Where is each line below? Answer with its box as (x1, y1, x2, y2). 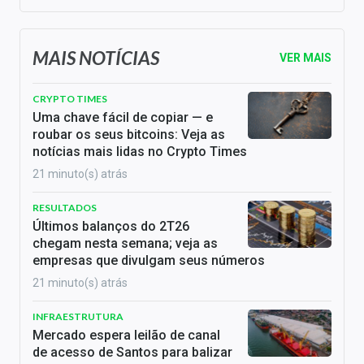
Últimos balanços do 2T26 (32, 218, 189, 234)
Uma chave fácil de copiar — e (32, 109, 213, 125)
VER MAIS (279, 50, 331, 64)
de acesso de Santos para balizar (32, 344, 232, 360)
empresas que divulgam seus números (32, 252, 265, 268)
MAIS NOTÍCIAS (32, 46, 159, 70)
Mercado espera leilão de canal (32, 327, 220, 343)
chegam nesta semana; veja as (32, 235, 218, 251)
